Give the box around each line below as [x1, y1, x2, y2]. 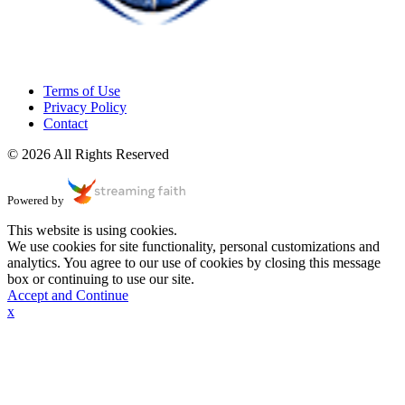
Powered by [7, 193, 64, 207]
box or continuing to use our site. [7, 270, 194, 287]
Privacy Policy [43, 99, 127, 115]
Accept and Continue [7, 287, 128, 303]
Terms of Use [43, 82, 120, 99]
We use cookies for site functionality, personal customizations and [7, 238, 380, 254]
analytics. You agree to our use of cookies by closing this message [7, 254, 381, 270]
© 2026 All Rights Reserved [7, 146, 169, 162]
